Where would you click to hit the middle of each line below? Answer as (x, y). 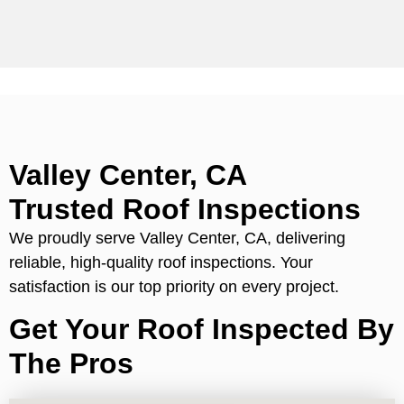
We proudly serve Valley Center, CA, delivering (177, 238)
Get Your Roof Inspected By (202, 330)
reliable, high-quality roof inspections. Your (161, 262)
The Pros (71, 364)
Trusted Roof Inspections (185, 209)
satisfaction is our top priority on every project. (174, 286)
